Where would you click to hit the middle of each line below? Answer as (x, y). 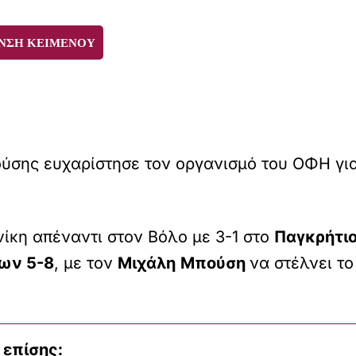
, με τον (86, 263)
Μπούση (215, 263)
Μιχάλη (147, 263)
